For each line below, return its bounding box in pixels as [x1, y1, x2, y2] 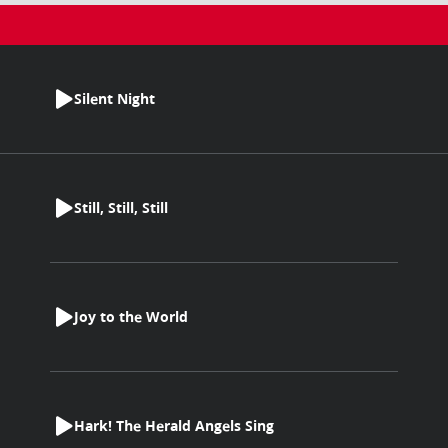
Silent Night [74, 89, 155, 109]
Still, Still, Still [74, 198, 168, 218]
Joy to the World [74, 307, 188, 327]
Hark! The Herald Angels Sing [74, 416, 274, 436]
